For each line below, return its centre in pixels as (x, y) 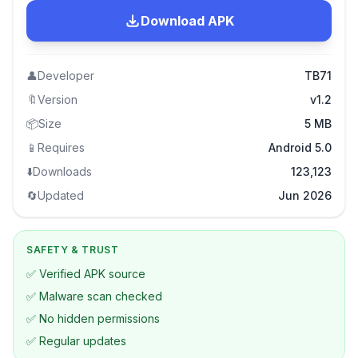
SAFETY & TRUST (73, 250)
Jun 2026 (305, 196)
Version (58, 100)
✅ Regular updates (76, 341)
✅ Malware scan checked (94, 296)
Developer (66, 76)
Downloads (62, 172)
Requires (61, 148)
